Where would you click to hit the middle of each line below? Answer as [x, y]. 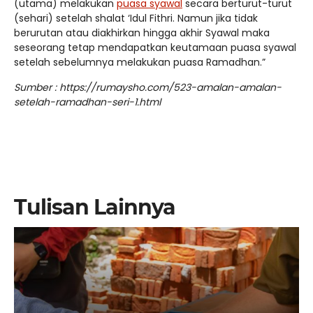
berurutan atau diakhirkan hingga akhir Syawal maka [142, 33]
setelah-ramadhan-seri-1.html [87, 102]
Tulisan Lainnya [95, 208]
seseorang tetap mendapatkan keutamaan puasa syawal [155, 48]
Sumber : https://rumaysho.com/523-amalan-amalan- [148, 88]
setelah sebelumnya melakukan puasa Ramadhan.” [140, 63]
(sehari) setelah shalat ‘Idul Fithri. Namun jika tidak [136, 19]
